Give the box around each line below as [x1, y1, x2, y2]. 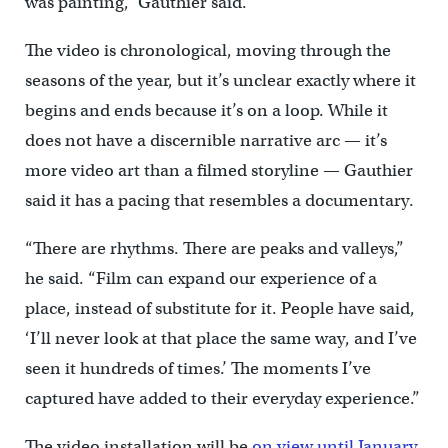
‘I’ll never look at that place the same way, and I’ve [24, 328, 417, 350]
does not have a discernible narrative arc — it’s [24, 130, 387, 152]
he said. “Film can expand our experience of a [24, 268, 377, 290]
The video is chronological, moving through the [24, 40, 391, 62]
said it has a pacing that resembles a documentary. [24, 190, 414, 212]
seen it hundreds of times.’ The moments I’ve [24, 358, 371, 380]
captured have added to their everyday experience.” [24, 388, 420, 410]
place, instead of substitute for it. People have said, [24, 298, 415, 320]
